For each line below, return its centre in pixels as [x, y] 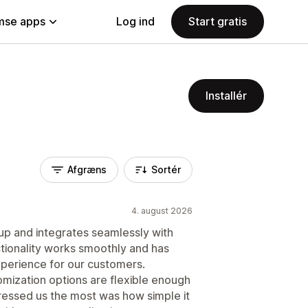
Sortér [166, 169]
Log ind [135, 21]
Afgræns [87, 169]
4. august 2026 [162, 211]
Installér [226, 96]
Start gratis [218, 21]
